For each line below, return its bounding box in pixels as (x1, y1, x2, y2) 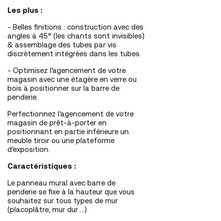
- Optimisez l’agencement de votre (7, 67, 126, 75)
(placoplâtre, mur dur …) (7, 206, 87, 214)
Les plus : (7, 7, 42, 15)
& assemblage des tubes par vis (7, 41, 116, 49)
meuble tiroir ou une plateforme (7, 137, 114, 145)
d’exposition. (7, 146, 50, 154)
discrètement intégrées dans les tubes (7, 50, 140, 58)
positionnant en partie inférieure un (7, 128, 129, 136)
